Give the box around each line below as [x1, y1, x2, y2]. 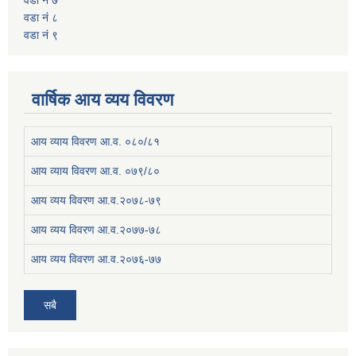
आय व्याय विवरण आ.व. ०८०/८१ [31, 135, 160, 149]
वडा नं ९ [24, 29, 58, 42]
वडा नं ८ [24, 11, 58, 25]
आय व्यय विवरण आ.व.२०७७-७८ [31, 223, 161, 237]
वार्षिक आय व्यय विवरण [32, 90, 173, 110]
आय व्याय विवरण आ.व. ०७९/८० [31, 164, 160, 178]
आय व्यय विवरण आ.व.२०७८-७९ [31, 194, 161, 207]
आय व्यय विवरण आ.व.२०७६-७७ [31, 253, 161, 266]
